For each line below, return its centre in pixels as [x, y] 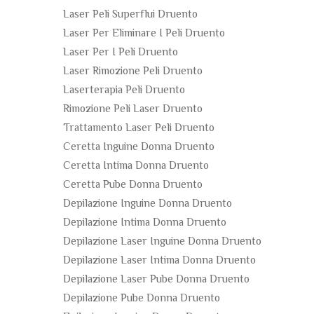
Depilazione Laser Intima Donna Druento [159, 261]
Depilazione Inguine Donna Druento [148, 204]
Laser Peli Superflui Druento [130, 15]
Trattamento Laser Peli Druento [139, 129]
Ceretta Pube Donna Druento [133, 185]
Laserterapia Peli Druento [124, 91]
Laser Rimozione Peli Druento [133, 72]
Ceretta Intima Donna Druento [136, 166]
